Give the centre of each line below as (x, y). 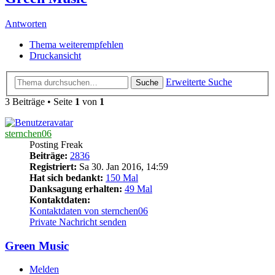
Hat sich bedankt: (66, 178)
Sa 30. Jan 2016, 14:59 (122, 167)
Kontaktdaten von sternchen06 (89, 211)
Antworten (26, 24)
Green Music (37, 246)
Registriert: (53, 167)
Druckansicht (55, 56)
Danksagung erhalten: (76, 189)
